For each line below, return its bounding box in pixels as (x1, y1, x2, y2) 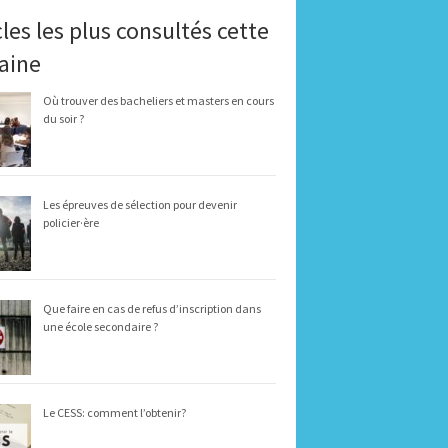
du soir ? (43, 110, 84, 126)
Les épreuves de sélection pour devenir (43, 196, 237, 212)
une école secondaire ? (43, 318, 158, 334)
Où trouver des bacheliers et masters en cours (43, 92, 274, 108)
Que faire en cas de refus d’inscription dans (43, 300, 261, 316)
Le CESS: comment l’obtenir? (43, 404, 186, 420)
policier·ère (43, 214, 99, 230)
